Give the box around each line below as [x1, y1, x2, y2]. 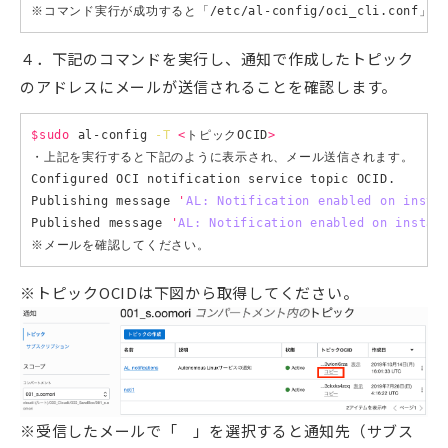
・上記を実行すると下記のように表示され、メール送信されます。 [31, 149, 414, 164]
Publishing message [31, 193, 179, 208]
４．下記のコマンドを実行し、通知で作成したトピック [20, 47, 414, 69]
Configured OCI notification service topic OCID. [31, 171, 396, 186]
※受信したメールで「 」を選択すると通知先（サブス [20, 420, 414, 442]
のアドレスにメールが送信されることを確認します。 [20, 75, 397, 97]
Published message [31, 215, 171, 230]
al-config [69, 127, 155, 142]
